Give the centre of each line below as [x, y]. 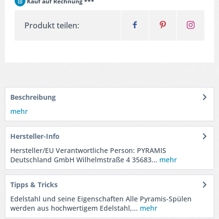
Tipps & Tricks [34, 185]
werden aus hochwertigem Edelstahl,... [74, 208]
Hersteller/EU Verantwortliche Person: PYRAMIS [88, 150]
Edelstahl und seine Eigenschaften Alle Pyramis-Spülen [101, 199]
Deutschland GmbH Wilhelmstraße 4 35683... [84, 160]
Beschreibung [33, 97]
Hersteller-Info [35, 136]
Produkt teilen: [52, 25]
